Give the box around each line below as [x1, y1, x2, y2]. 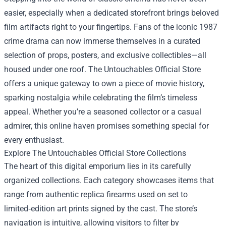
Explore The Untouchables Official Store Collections [4, 148, 186, 158]
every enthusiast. [4, 135, 64, 145]
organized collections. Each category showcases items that [4, 176, 214, 185]
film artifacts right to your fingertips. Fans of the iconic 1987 [4, 22, 217, 32]
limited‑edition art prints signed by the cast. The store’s [4, 204, 197, 213]
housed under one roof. [4, 65, 88, 74]
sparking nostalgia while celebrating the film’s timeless [4, 93, 197, 102]
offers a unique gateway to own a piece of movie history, [4, 79, 204, 88]
